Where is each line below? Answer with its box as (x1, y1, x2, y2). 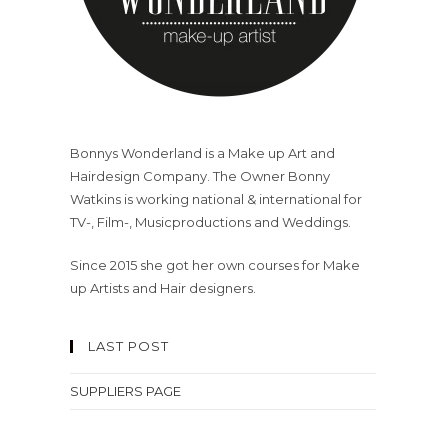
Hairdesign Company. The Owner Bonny (70, 168, 330, 184)
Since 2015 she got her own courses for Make (70, 257, 360, 273)
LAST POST (88, 338, 169, 354)
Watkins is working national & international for (70, 191, 362, 207)
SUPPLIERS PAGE (70, 383, 181, 399)
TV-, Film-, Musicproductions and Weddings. (70, 214, 351, 230)
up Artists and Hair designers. (70, 280, 256, 296)
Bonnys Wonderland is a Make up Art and (70, 145, 335, 161)
